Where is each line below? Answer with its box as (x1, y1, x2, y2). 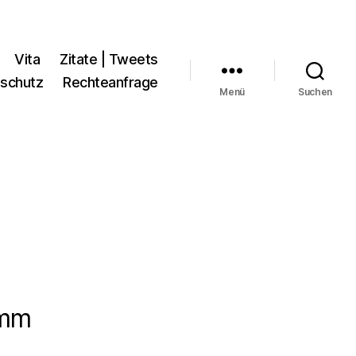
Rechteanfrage (63, 73, 158, 91)
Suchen (297, 85, 333, 98)
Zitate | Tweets (60, 50, 158, 68)
